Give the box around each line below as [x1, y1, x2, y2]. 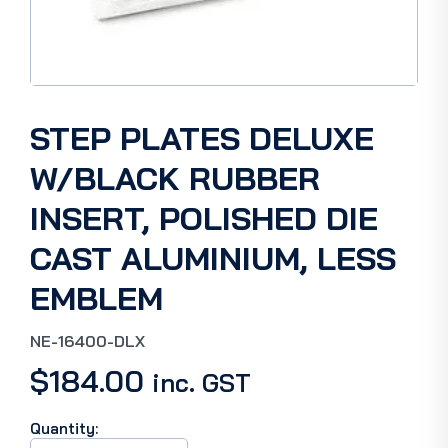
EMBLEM [30, 278, 163, 318]
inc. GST [152, 367, 251, 398]
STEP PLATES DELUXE [30, 118, 374, 158]
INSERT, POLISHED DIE [30, 198, 378, 238]
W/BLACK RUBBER [30, 158, 320, 198]
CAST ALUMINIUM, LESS [30, 238, 396, 278]
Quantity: [30, 419, 98, 438]
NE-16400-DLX [30, 331, 145, 351]
